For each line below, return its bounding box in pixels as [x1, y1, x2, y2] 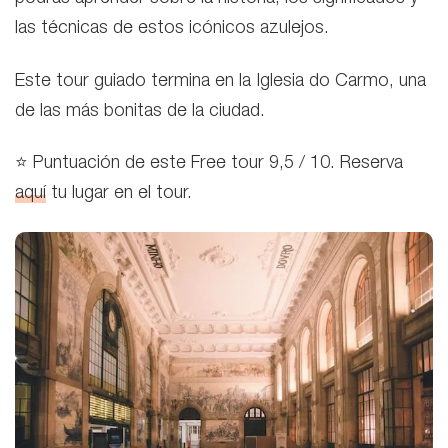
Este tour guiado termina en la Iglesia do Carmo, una [15, 72, 426, 91]
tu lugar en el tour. [46, 185, 192, 204]
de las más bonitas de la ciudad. [15, 102, 265, 121]
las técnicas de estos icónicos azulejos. [15, 20, 329, 39]
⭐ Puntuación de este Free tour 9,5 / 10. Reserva [15, 155, 403, 174]
